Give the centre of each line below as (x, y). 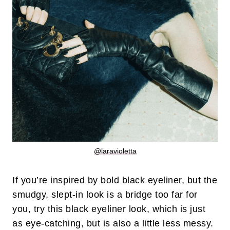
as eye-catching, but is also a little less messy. (114, 224)
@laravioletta (115, 151)
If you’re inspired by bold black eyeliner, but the (115, 180)
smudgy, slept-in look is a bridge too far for (105, 195)
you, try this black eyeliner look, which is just (109, 209)
